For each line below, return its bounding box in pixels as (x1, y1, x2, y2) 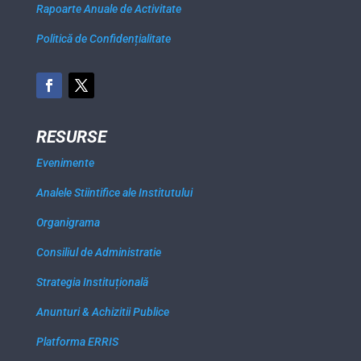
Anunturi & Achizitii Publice (35, 305, 169, 319)
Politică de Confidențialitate (35, 32, 171, 46)
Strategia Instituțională (35, 276, 148, 289)
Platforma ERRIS (35, 335, 118, 349)
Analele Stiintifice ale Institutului (35, 186, 193, 200)
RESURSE (35, 127, 106, 147)
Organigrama (35, 216, 100, 230)
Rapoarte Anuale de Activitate (35, 2, 181, 16)
